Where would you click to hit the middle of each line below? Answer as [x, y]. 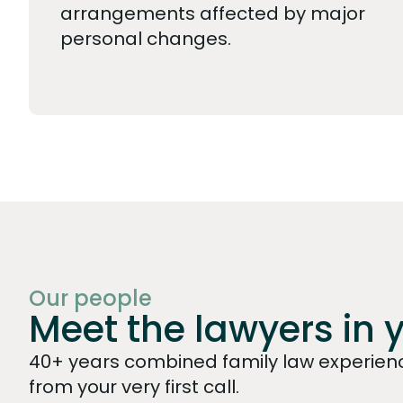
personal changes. [146, 38]
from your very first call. [134, 386]
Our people [90, 298]
